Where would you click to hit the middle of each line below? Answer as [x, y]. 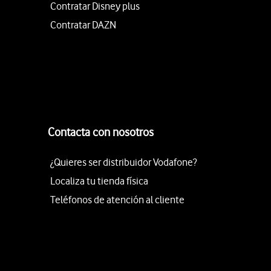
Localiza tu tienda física [99, 181]
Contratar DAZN [83, 25]
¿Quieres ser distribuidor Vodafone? [123, 162]
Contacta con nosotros [101, 132]
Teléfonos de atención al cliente [117, 200]
